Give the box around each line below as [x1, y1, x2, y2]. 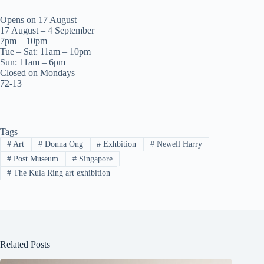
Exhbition [101, 140, 137, 149]
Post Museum [11, 154, 58, 163]
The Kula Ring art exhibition [11, 168, 110, 177]
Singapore [76, 154, 113, 163]
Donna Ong [42, 140, 83, 149]
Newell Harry [154, 140, 203, 149]
